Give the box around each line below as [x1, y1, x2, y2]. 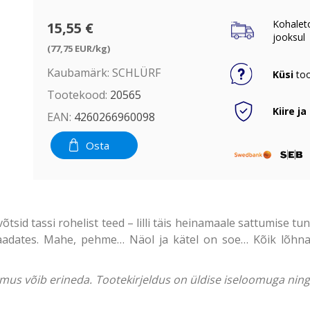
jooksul [273, 30, 306, 44]
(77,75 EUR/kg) [46, 42, 110, 55]
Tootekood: [46, 86, 107, 102]
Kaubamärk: [46, 64, 109, 80]
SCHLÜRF [111, 64, 161, 80]
